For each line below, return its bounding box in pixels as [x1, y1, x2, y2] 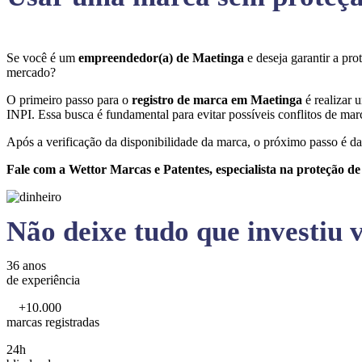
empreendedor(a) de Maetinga [78, 51, 247, 65]
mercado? [6, 65, 59, 79]
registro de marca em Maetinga [132, 93, 305, 107]
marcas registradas [6, 315, 99, 329]
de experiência [6, 273, 80, 287]
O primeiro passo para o [6, 93, 132, 107]
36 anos [6, 259, 46, 272]
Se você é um [6, 51, 78, 65]
